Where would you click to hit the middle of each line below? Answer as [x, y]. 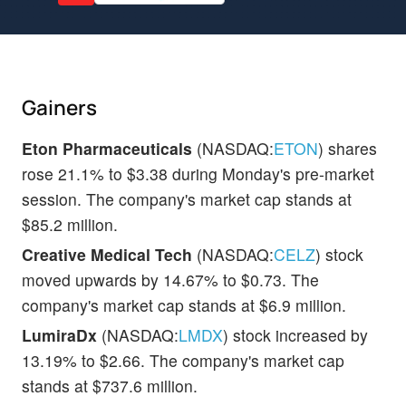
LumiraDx [59, 334]
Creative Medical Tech [107, 254]
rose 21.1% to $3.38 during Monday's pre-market [198, 173]
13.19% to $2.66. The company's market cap [183, 360]
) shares [348, 148]
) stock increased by [295, 334]
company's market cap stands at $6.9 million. [184, 304]
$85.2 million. [70, 224]
